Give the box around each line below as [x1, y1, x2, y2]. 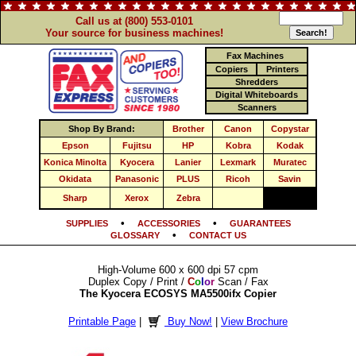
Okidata [59, 174, 91, 184]
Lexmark [220, 157, 256, 167]
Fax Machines [226, 51, 284, 60]
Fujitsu [122, 141, 152, 150]
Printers [265, 64, 299, 74]
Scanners [237, 103, 277, 112]
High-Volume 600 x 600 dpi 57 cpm [98, 264, 258, 276]
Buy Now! [164, 315, 212, 327]
